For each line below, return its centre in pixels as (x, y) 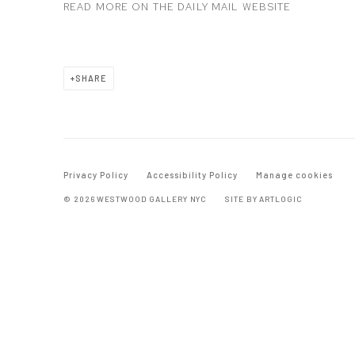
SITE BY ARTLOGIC (264, 199)
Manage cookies (294, 175)
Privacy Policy (96, 175)
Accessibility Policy (192, 175)
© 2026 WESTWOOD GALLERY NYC (136, 199)
